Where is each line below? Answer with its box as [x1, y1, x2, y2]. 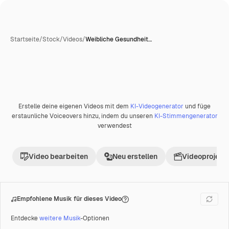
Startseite [10, 35, 39, 43]
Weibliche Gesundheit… [85, 35, 152, 43]
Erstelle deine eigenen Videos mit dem [18, 102, 130, 110]
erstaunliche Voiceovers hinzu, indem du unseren [11, 112, 154, 120]
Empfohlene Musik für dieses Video [17, 195, 122, 203]
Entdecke [11, 214, 39, 222]
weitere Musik [39, 214, 80, 222]
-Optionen [80, 214, 109, 222]
